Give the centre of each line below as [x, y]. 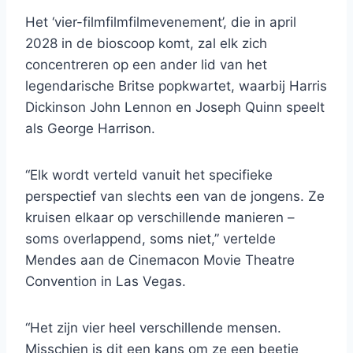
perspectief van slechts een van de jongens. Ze [175, 197]
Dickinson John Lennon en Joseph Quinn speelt [175, 108]
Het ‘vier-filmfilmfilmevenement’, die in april [161, 22]
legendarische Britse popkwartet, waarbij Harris [176, 86]
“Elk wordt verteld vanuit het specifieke [149, 175]
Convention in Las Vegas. [106, 282]
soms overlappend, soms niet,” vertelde [150, 239]
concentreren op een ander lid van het [146, 65]
